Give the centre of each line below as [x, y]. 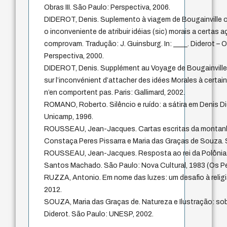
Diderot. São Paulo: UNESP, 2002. [99, 214]
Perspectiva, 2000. [74, 56]
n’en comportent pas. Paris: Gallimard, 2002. [115, 93]
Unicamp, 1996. [69, 117]
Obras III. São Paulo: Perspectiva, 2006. [107, 8]
